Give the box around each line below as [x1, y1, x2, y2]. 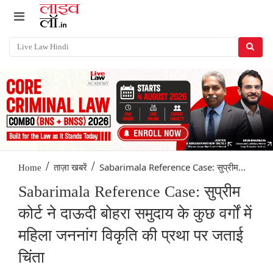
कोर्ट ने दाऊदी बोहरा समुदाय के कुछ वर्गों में [18, 205, 252, 223]
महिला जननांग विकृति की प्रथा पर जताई [18, 227, 243, 245]
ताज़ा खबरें [54, 163, 87, 173]
